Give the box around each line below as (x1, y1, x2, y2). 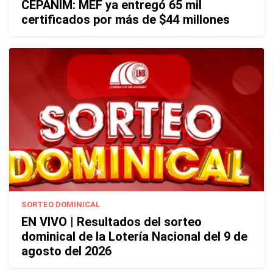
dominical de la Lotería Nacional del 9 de (21, 229, 247, 244)
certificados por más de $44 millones (21, 12, 230, 27)
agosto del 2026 (21, 244, 112, 259)
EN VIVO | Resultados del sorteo (21, 214, 202, 230)
